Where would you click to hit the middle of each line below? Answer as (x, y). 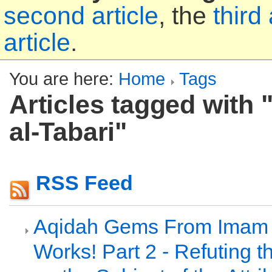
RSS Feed (84, 183)
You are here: (64, 79)
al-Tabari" (68, 132)
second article (81, 16)
